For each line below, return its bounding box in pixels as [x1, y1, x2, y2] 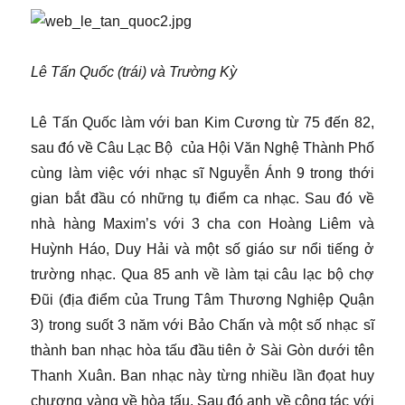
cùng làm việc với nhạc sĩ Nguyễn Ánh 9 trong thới [31, 165, 374, 182]
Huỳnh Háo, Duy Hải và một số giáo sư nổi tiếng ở [31, 241, 374, 258]
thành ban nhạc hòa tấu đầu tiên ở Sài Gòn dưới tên [31, 343, 374, 359]
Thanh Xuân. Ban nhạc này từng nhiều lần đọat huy [31, 368, 374, 384]
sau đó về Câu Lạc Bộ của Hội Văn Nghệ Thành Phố [31, 140, 374, 156]
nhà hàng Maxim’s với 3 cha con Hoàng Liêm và [31, 216, 374, 232]
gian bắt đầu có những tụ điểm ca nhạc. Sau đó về [31, 191, 374, 207]
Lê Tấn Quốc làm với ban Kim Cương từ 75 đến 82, [31, 115, 374, 131]
